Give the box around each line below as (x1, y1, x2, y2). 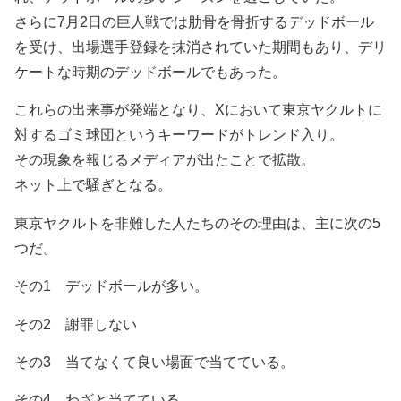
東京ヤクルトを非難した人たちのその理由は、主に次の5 (14, 215, 380, 231)
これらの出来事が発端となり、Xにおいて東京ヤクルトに (14, 102, 382, 118)
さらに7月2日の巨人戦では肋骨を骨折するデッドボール (14, 13, 374, 30)
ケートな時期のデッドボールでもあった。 (14, 64, 286, 80)
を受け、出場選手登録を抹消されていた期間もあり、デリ (14, 38, 387, 55)
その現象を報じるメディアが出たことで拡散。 (14, 152, 315, 168)
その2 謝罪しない (14, 316, 137, 332)
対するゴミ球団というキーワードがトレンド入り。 (14, 127, 344, 143)
